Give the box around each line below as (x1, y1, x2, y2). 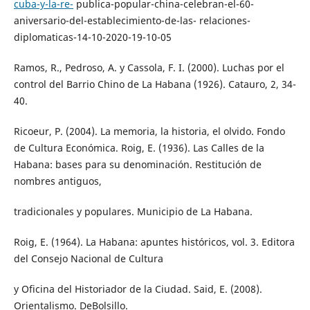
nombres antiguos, (13, 174, 102, 188)
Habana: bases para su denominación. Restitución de (13, 157, 262, 171)
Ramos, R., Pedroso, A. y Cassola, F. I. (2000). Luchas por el (13, 60, 284, 74)
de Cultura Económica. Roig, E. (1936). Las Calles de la (13, 140, 264, 154)
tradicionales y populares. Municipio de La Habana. (13, 204, 253, 218)
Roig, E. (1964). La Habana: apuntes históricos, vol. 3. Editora (13, 235, 295, 248)
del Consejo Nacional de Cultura (13, 251, 163, 265)
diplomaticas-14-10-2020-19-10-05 (13, 30, 172, 44)
